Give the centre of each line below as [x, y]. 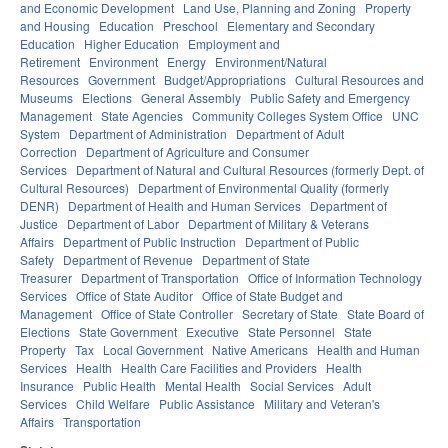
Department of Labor [123, 224]
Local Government [153, 350]
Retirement [50, 62]
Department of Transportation [160, 278]
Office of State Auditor [134, 296]
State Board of [385, 314]
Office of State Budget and [272, 296]
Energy [186, 62]
